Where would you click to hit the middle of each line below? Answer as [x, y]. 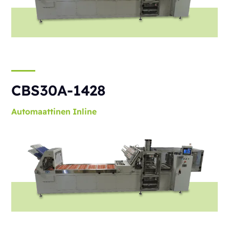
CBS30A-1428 [59, 90]
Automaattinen [41, 112]
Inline [85, 112]
